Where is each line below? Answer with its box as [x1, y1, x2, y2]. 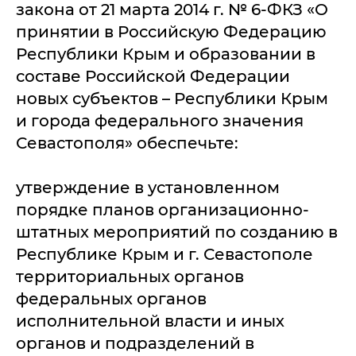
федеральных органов [16, 289, 207, 308]
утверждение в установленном [16, 178, 280, 197]
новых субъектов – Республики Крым [16, 89, 328, 108]
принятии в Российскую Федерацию [16, 22, 327, 41]
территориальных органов [16, 267, 244, 286]
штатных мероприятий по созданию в [16, 222, 338, 242]
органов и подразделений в [16, 334, 254, 353]
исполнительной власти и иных [16, 311, 284, 331]
